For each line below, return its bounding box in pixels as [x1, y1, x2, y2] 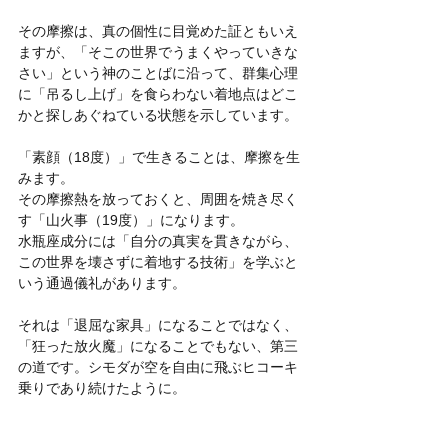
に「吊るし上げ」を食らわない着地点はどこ [18, 85, 298, 102]
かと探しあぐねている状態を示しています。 [18, 106, 298, 123]
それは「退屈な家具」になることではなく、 [18, 316, 298, 333]
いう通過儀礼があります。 [18, 274, 186, 291]
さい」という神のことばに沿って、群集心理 [18, 64, 298, 81]
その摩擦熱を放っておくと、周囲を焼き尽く [18, 190, 298, 207]
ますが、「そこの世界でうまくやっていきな [18, 43, 298, 60]
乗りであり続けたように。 [18, 379, 186, 396]
